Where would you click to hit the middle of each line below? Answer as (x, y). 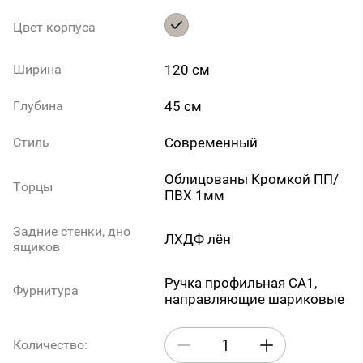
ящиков (36, 246)
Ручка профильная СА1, (241, 282)
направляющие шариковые (255, 299)
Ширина (37, 70)
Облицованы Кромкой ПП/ (252, 179)
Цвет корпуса (54, 27)
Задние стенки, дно (72, 231)
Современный (211, 142)
